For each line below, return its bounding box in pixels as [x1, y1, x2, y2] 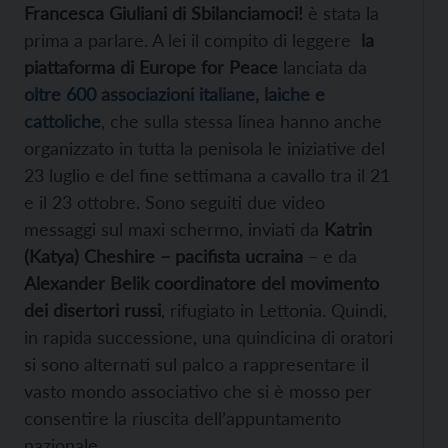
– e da [303, 244, 357, 267]
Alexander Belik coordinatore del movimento [24, 271, 379, 294]
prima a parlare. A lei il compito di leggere [24, 28, 356, 51]
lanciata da [278, 55, 367, 78]
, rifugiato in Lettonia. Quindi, [161, 298, 387, 321]
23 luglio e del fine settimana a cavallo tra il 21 [24, 163, 390, 186]
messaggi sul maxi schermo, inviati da [24, 217, 324, 240]
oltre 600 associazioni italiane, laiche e [24, 82, 325, 105]
